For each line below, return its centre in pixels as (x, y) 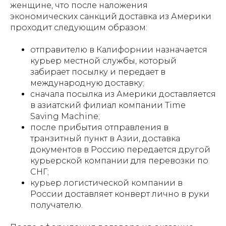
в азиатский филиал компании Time (108, 105)
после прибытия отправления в (99, 127)
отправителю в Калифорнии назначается (119, 49)
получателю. (56, 205)
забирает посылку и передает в (98, 72)
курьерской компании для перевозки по (119, 160)
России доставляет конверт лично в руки (120, 194)
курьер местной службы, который (103, 61)
